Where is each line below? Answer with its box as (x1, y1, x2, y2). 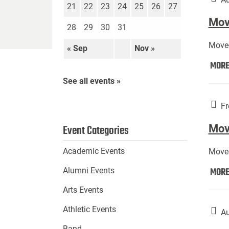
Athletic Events (62, 204, 116, 215)
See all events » (62, 76, 121, 86)
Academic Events (62, 146, 125, 156)
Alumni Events (62, 166, 114, 176)
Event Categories (62, 122, 129, 140)
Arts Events (62, 185, 103, 195)
